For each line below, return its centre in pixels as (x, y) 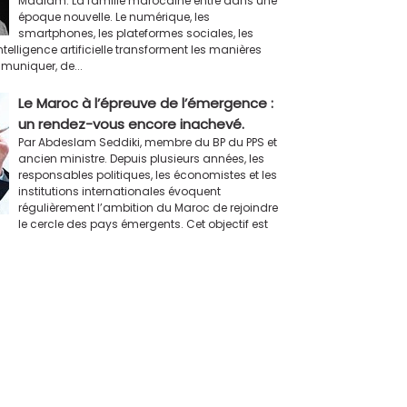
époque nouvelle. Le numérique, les (114, 16)
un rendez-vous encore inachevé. (131, 124)
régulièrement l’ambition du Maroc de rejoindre (148, 207)
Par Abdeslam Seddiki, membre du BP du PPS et (147, 142)
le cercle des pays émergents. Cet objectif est (143, 223)
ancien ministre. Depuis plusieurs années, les (141, 158)
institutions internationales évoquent (119, 191)
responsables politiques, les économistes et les (147, 174)
